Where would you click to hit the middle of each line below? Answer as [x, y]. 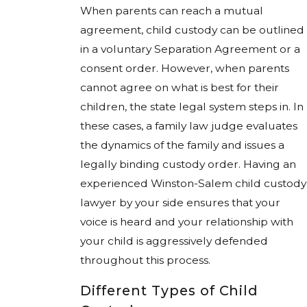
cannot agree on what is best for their [180, 88]
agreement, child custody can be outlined [192, 30]
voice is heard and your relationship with [187, 222]
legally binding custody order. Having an [188, 164]
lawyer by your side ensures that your [180, 203]
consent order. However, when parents [185, 69]
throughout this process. [145, 260]
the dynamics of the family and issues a [182, 145]
